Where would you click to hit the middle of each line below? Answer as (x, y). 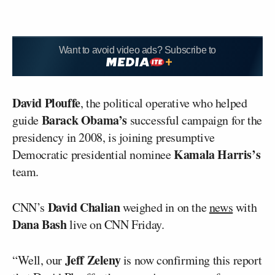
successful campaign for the (195, 120)
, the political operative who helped (164, 103)
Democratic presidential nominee (93, 154)
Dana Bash (40, 224)
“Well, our (39, 260)
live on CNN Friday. (115, 224)
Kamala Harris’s (217, 154)
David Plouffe (46, 103)
